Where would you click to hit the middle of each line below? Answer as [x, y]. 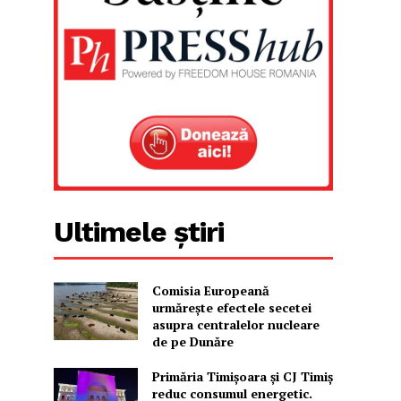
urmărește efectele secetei [231, 307]
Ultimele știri [139, 231]
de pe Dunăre [192, 341]
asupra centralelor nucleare [235, 324]
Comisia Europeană [210, 290]
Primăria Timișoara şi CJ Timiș [242, 376]
